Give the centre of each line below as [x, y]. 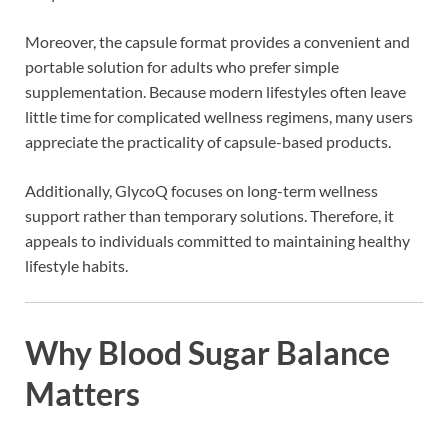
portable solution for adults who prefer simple [182, 67]
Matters [82, 393]
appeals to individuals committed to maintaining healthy [217, 241]
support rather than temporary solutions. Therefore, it [209, 216]
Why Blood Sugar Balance [207, 352]
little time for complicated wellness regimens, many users [219, 117]
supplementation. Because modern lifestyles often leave [215, 92]
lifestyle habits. [76, 266]
